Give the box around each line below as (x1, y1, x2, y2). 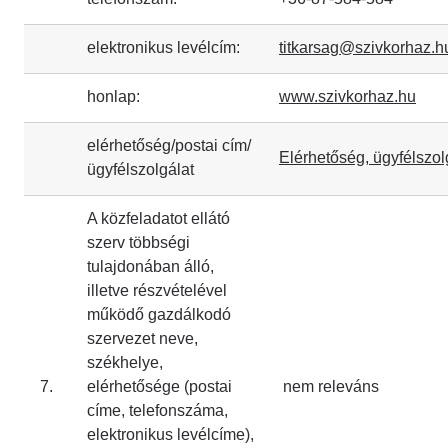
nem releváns (279, 378, 379, 395)
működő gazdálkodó (87, 306, 231, 323)
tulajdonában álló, (87, 258, 214, 275)
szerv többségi (87, 234, 190, 251)
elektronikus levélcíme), (87, 426, 254, 443)
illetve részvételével (87, 282, 227, 299)
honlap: (87, 88, 140, 105)
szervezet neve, (87, 330, 198, 347)
